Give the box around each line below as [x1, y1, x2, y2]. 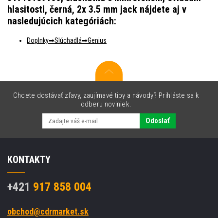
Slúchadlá [54, 36, 82, 44]
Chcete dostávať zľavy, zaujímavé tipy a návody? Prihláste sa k [13, 91, 200, 100]
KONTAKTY [7, 153, 51, 165]
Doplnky [27, 36, 49, 44]
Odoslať [145, 116, 170, 126]
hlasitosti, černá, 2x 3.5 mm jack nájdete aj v [7, 3, 186, 15]
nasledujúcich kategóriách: [7, 15, 116, 27]
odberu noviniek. [80, 99, 132, 109]
